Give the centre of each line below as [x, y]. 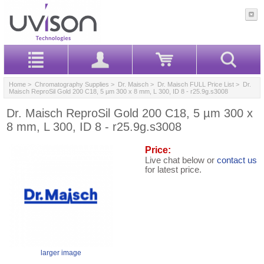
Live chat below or [181, 160]
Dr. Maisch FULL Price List [196, 84]
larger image [61, 253]
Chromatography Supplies [72, 84]
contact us [237, 160]
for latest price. [173, 169]
